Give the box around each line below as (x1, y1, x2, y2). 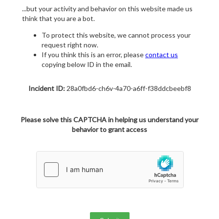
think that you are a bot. (22, 14, 95, 23)
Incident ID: (28, 84, 65, 93)
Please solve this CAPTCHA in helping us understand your (21, 115, 198, 124)
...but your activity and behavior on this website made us (22, 4, 193, 13)
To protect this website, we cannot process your (42, 31, 191, 40)
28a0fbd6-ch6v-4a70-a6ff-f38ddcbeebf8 (65, 84, 191, 93)
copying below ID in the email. (42, 60, 132, 69)
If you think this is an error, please (42, 50, 145, 59)
